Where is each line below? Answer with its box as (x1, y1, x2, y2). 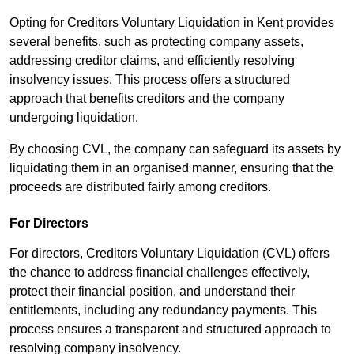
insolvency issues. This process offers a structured (9, 73, 290, 87)
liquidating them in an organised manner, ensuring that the (9, 161, 333, 175)
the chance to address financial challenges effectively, (9, 265, 310, 280)
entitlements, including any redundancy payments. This (9, 303, 317, 318)
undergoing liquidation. (9, 111, 138, 125)
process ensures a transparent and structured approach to (9, 322, 331, 337)
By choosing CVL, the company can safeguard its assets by (9, 142, 341, 156)
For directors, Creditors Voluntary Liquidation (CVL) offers (9, 247, 330, 261)
